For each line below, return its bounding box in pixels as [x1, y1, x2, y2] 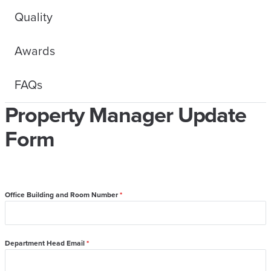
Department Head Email [5, 238, 87, 249]
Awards [15, 41, 55, 60]
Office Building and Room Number [5, 189, 120, 200]
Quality [15, 7, 53, 26]
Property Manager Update [5, 99, 247, 131]
